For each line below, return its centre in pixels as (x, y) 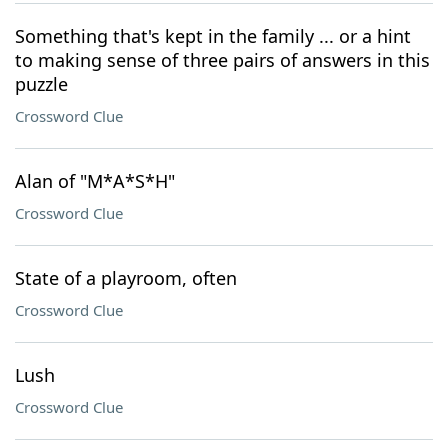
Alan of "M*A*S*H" (95, 181)
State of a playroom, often (126, 278)
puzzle (41, 84)
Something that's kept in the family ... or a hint (213, 36)
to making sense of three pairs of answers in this (222, 60)
